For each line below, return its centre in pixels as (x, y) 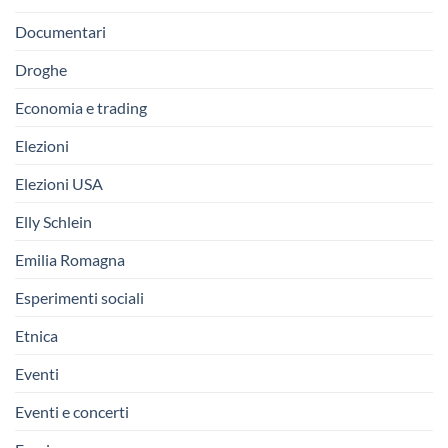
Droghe (41, 69)
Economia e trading (81, 107)
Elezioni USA (59, 183)
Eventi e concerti (72, 411)
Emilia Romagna (70, 259)
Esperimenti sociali (79, 297)
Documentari (60, 31)
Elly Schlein (53, 221)
